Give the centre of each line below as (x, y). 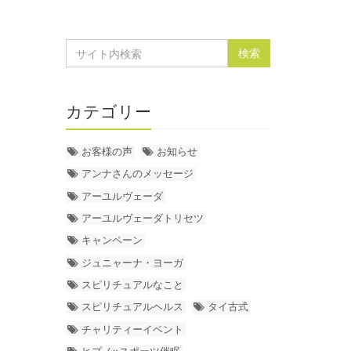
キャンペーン (112, 240)
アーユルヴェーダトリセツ (143, 218)
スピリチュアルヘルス (133, 307)
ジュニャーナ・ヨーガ (133, 262)
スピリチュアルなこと (133, 284)
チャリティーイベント (133, 329)
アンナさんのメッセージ (138, 174)
